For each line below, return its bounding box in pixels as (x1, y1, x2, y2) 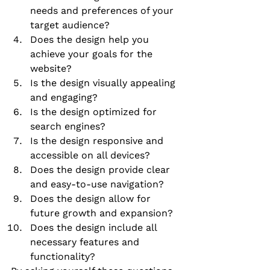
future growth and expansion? (30, 207, 173, 219)
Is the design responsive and (30, 135, 166, 147)
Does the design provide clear (30, 164, 173, 176)
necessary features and (30, 236, 142, 248)
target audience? (30, 19, 110, 31)
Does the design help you (30, 34, 152, 46)
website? (30, 63, 72, 75)
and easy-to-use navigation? (30, 178, 164, 190)
